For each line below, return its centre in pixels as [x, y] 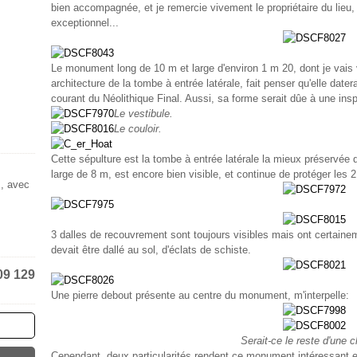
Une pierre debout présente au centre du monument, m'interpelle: [200, 295]
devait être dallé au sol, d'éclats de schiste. [151, 250]
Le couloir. [138, 129]
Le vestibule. [143, 114]
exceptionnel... [85, 23]
